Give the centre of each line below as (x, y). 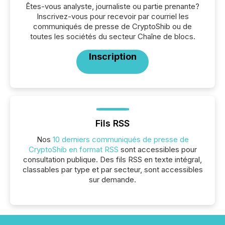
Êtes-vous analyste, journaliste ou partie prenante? (113, 6)
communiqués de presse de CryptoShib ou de (113, 26)
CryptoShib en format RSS (73, 149)
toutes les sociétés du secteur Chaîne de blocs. (113, 36)
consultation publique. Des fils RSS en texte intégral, (113, 159)
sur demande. (113, 180)
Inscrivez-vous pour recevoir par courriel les (113, 16)
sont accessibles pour (157, 149)
